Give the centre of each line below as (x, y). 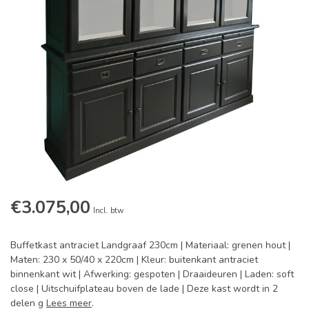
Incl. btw (108, 211)
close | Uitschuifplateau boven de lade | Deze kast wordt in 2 (144, 289)
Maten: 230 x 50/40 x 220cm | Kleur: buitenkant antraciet (134, 260)
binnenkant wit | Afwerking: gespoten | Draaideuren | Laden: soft (152, 275)
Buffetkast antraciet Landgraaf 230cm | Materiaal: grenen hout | (150, 246)
